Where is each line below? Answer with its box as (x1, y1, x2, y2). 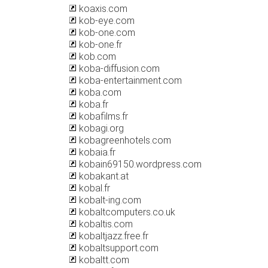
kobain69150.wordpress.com (77, 159, 202, 170)
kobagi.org (77, 123, 124, 134)
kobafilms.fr (77, 111, 128, 122)
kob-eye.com (77, 15, 135, 26)
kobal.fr (77, 182, 110, 194)
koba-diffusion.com (77, 63, 160, 74)
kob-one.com (77, 27, 135, 38)
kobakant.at (77, 170, 129, 182)
